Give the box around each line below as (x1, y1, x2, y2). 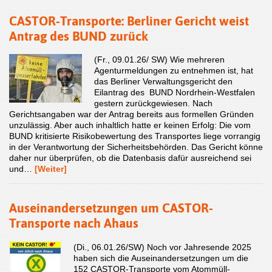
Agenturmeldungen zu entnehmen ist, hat (94, 66, 253, 76)
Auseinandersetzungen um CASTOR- (9, 200, 213, 216)
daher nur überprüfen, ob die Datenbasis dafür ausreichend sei (9, 153, 251, 163)
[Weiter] (35, 164, 67, 174)
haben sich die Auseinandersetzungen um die (73, 253, 248, 263)
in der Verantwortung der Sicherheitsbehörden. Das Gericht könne (9, 142, 263, 152)
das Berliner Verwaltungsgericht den (94, 76, 233, 87)
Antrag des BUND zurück (9, 28, 148, 43)
